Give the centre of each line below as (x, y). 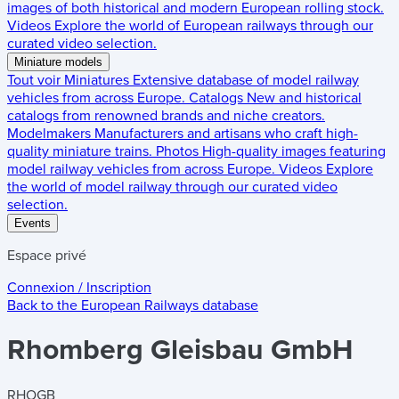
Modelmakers (49, 134)
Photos (177, 151)
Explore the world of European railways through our (214, 26)
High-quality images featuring (294, 151)
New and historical (304, 98)
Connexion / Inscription (79, 288)
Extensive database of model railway (246, 80)
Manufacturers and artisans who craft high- (226, 134)
